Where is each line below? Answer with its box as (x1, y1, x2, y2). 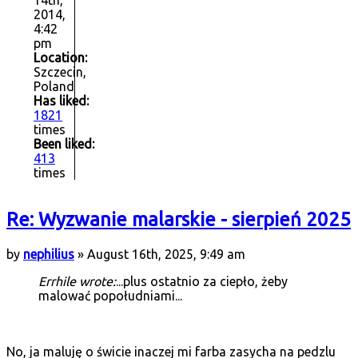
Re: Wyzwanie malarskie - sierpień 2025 (6, 209, 351, 231)
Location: (34, 50, 87, 66)
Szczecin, (34, 65, 86, 80)
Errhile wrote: (38, 274, 116, 289)
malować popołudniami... (38, 288, 182, 304)
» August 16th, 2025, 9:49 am (74, 247, 245, 262)
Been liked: (34, 137, 94, 152)
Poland (34, 79, 74, 94)
